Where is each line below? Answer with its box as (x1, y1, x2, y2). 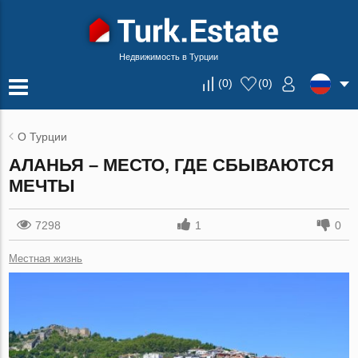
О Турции (18, 130, 68, 143)
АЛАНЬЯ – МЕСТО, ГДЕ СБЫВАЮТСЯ (9, 155, 335, 175)
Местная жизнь (9, 253, 83, 265)
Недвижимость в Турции (119, 52, 218, 62)
